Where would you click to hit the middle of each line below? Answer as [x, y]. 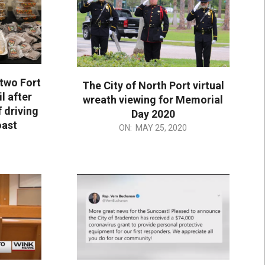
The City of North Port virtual [153, 85]
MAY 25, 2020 [161, 127]
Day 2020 [153, 114]
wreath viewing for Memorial [153, 99]
